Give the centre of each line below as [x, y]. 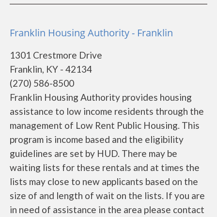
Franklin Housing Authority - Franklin [91, 33]
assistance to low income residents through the [107, 111]
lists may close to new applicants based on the [104, 181]
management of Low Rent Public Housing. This [105, 125]
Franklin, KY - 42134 [51, 69]
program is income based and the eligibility [97, 139]
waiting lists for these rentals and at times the [105, 167]
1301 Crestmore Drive [56, 55]
